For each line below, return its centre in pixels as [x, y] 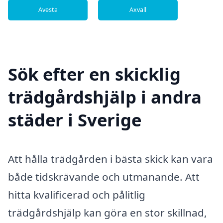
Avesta [48, 9]
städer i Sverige [75, 120]
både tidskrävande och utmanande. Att [104, 177]
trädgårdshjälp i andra [105, 97]
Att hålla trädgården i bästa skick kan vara [111, 159]
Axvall [138, 9]
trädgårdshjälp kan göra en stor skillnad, [108, 213]
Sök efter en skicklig [94, 74]
